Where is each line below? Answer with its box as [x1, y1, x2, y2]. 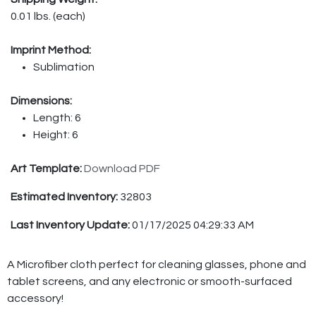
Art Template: [11, 162, 84, 174]
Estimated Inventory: [11, 190, 120, 202]
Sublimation [33, 61, 95, 73]
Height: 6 [33, 128, 78, 140]
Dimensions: [11, 95, 72, 107]
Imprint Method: [11, 44, 91, 56]
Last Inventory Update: [11, 219, 132, 231]
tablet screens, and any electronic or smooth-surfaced [7, 275, 292, 287]
